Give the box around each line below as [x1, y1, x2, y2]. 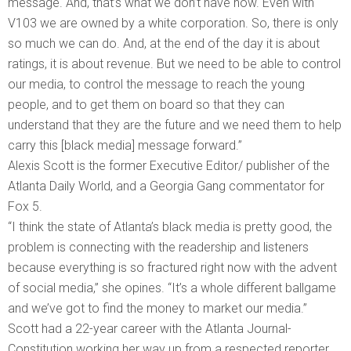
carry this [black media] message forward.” [8, 137, 242, 153]
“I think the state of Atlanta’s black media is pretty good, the [8, 219, 332, 234]
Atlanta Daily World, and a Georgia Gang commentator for [8, 178, 324, 194]
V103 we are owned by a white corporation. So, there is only [8, 15, 338, 31]
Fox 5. [8, 198, 42, 214]
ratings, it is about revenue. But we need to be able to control [8, 56, 341, 71]
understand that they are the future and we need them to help [8, 117, 342, 132]
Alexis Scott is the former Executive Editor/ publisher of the [8, 157, 330, 173]
